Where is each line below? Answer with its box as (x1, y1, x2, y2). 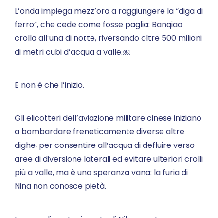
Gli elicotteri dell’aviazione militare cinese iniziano (15, 112, 201, 124)
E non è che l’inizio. (15, 79, 84, 91)
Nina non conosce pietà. (15, 181, 106, 192)
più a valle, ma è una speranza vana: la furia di (15, 167, 188, 178)
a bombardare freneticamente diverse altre (15, 126, 184, 137)
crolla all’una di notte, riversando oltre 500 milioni (15, 33, 202, 44)
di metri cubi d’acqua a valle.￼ (15, 46, 130, 57)
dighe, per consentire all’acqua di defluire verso (15, 140, 195, 151)
